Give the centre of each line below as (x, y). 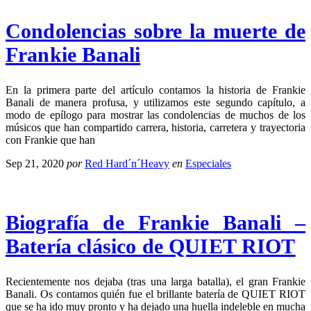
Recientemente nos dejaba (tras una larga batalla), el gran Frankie (155, 281)
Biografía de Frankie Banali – (155, 222)
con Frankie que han (50, 140)
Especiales (208, 163)
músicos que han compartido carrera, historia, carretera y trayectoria (155, 127)
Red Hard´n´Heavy (127, 163)
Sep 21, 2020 (35, 163)
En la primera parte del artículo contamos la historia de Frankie (155, 90)
